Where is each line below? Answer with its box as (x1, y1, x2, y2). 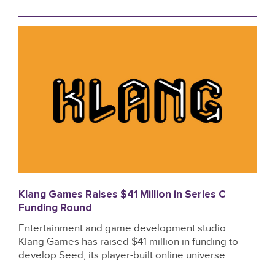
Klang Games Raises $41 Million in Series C (18, 190, 226, 201)
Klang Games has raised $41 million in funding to (18, 236, 238, 248)
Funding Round (18, 203, 91, 214)
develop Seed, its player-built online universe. (18, 249, 228, 261)
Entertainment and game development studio (18, 222, 226, 234)
